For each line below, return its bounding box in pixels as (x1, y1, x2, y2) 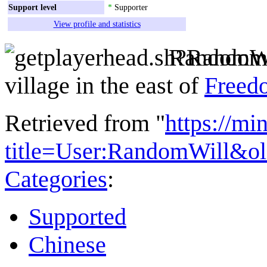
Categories (5, 165, 107, 193)
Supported (29, 203, 126, 230)
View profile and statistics (53, 18, 141, 29)
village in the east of (5, 72, 204, 99)
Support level (8, 2, 57, 12)
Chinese (29, 231, 106, 258)
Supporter (112, 2, 148, 12)
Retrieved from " (5, 109, 165, 136)
